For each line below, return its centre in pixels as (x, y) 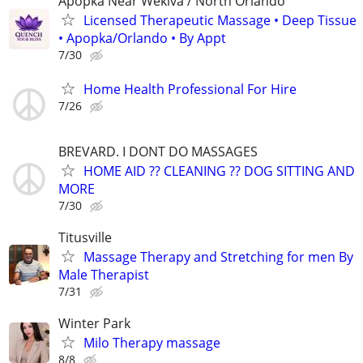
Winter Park (94, 324)
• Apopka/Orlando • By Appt (142, 38)
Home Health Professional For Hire (190, 89)
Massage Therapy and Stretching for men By (218, 256)
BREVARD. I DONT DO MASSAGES (158, 151)
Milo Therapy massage (152, 343)
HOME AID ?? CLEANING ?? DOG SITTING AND (219, 171)
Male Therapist (104, 274)
